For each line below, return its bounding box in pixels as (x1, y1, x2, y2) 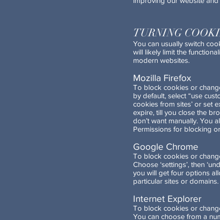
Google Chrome (133, 141, 198, 152)
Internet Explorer (133, 193, 201, 204)
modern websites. (133, 56, 190, 64)
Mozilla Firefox (133, 73, 191, 83)
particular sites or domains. (133, 177, 219, 185)
